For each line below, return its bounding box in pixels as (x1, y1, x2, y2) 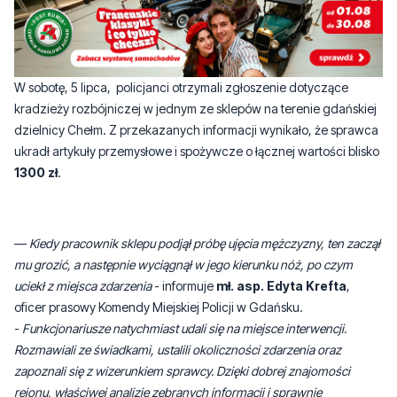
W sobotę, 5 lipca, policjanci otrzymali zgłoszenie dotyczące (14, 14, 348, 30)
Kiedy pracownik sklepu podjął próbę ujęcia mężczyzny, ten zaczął (29, 170, 380, 186)
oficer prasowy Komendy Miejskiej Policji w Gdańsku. (14, 234, 303, 250)
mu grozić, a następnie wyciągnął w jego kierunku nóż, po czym (14, 191, 353, 207)
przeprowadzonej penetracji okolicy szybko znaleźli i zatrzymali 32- (14, 340, 374, 356)
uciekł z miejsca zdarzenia (14, 213, 152, 229)
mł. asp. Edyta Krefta (216, 213, 346, 229)
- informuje (152, 213, 216, 229)
